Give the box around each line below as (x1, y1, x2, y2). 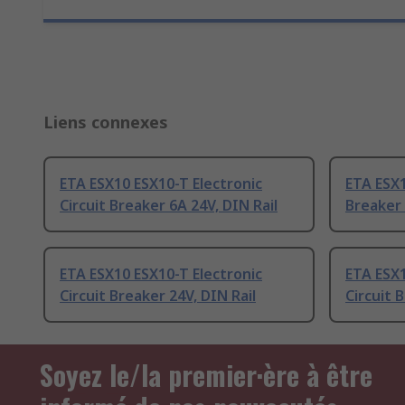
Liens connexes (43, 111, 168, 134)
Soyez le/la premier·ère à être (40, 354, 372, 396)
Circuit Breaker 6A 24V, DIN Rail (60, 195, 278, 216)
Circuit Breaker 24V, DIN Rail (60, 286, 256, 306)
